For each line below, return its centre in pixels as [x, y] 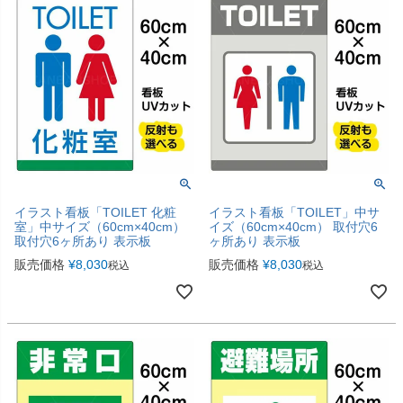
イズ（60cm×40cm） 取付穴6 [293, 227]
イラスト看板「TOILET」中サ [294, 213]
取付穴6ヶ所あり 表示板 [83, 242]
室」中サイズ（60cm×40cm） [100, 227]
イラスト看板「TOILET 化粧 [95, 213]
